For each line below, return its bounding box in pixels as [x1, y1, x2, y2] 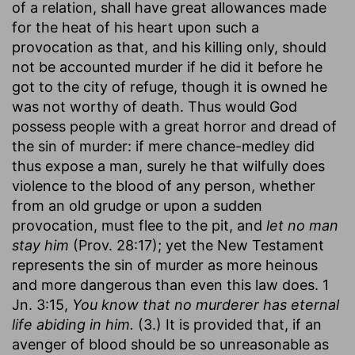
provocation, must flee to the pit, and [12, 216, 266, 234]
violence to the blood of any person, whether [12, 177, 315, 194]
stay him [12, 236, 69, 254]
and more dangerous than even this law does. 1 [12, 276, 329, 293]
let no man [266, 216, 338, 234]
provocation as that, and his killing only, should [12, 38, 326, 55]
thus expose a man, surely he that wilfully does [12, 157, 325, 174]
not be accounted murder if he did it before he [12, 58, 323, 75]
